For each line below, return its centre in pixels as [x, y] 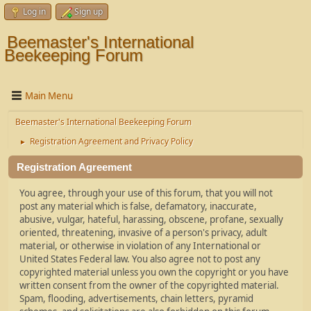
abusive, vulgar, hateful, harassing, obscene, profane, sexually [151, 219]
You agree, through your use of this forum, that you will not [146, 193]
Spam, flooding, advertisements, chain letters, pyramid [136, 299]
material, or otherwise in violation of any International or [140, 246]
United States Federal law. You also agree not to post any [140, 259]
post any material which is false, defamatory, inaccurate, [138, 206]
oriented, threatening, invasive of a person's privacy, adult [143, 233]
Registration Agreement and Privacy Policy [111, 141]
